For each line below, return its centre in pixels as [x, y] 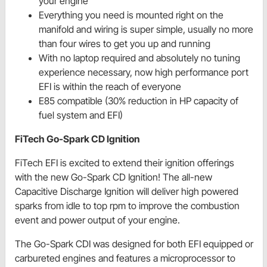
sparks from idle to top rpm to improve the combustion [127, 206]
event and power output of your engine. [97, 220]
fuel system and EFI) [81, 115]
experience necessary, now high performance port [144, 72]
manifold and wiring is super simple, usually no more [146, 30]
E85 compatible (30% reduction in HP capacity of [139, 101]
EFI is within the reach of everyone [110, 87]
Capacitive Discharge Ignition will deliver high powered [127, 192]
